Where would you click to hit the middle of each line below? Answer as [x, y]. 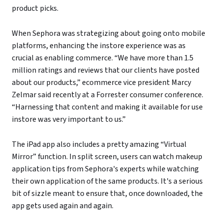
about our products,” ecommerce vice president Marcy [101, 83]
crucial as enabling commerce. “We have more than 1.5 [103, 58]
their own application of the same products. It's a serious [107, 181]
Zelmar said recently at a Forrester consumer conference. [108, 95]
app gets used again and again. [63, 206]
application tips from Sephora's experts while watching [105, 169]
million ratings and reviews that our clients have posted [106, 70]
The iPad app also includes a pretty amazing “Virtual [99, 145]
